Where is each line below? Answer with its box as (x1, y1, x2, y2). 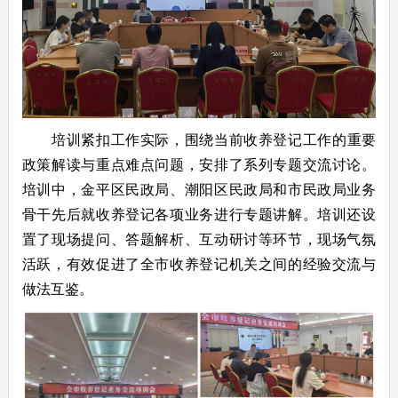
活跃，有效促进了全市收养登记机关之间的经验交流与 (21, 252, 377, 274)
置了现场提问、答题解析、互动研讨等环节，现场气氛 (21, 227, 377, 249)
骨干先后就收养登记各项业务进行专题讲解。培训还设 (21, 203, 377, 224)
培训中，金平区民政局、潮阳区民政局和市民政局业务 (21, 178, 377, 199)
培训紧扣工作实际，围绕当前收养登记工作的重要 (52, 128, 377, 149)
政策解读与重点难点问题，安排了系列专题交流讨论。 (21, 153, 377, 174)
